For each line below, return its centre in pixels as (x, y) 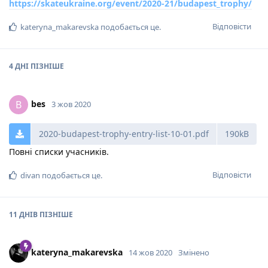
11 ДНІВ (23, 214)
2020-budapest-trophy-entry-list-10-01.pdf (124, 133)
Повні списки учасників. (59, 151)
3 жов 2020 (71, 104)
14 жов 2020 (150, 252)
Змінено (194, 252)
